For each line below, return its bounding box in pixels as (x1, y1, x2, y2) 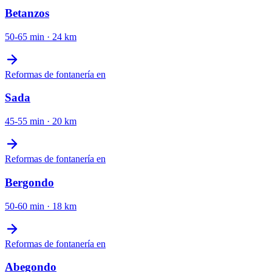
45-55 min (5, 116, 44, 127)
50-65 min (5, 31, 44, 42)
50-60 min (5, 200, 44, 211)
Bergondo (5, 175, 54, 189)
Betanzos (5, 6, 49, 19)
